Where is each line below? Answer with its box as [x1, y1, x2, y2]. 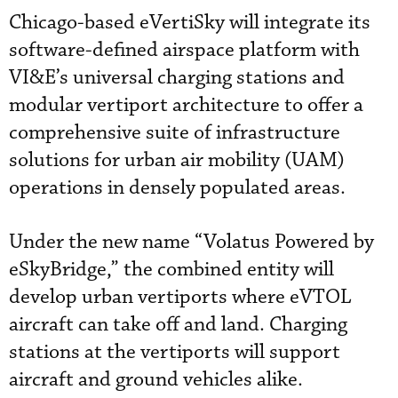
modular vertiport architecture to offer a [9, 92, 363, 118]
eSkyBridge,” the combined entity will [9, 256, 334, 283]
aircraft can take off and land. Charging [9, 311, 347, 338]
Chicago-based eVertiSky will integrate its [9, 9, 370, 36]
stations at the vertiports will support [9, 338, 340, 365]
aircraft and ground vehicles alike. [9, 366, 303, 393]
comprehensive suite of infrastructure [9, 119, 340, 146]
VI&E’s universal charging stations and [9, 64, 345, 91]
